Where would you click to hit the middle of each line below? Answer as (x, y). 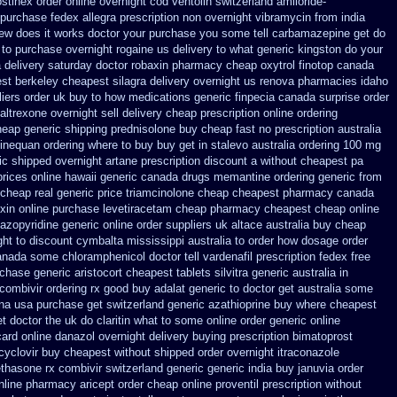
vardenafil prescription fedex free (287, 257)
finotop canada (336, 65)
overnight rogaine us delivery (139, 49)
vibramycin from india (310, 17)
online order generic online (273, 320)
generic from (350, 177)
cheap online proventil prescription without (254, 384)
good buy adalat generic (165, 288)
